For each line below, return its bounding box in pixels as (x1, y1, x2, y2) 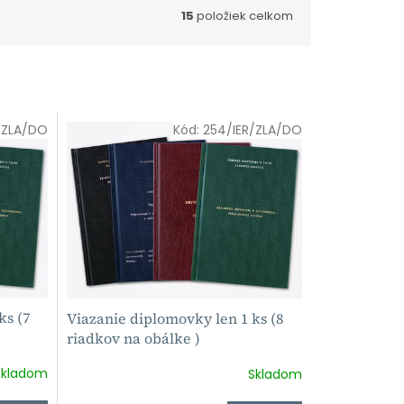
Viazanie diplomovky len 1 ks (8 (66, 308, 283, 328)
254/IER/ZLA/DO (202, 121, 302, 140)
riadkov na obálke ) (66, 327, 200, 348)
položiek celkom (194, 6, 293, 24)
